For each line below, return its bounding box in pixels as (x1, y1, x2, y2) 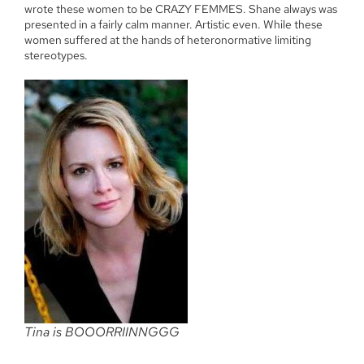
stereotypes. (24, 48, 88, 63)
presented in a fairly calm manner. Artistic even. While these (24, 17, 323, 32)
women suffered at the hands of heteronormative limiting (24, 32, 311, 48)
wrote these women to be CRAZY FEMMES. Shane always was (24, 2, 337, 17)
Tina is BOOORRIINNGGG (24, 323, 180, 340)
